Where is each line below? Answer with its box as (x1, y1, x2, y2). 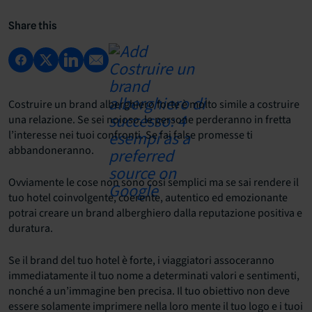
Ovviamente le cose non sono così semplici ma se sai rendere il (8, 175, 299, 191)
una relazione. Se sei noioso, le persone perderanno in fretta (8, 112, 291, 128)
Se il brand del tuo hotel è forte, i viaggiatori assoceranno (8, 253, 274, 269)
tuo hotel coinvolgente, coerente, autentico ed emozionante (8, 190, 288, 206)
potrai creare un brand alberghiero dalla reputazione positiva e (8, 205, 302, 221)
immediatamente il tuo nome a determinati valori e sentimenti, (8, 268, 299, 284)
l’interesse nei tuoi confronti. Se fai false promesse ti (8, 127, 253, 143)
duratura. (8, 221, 53, 237)
